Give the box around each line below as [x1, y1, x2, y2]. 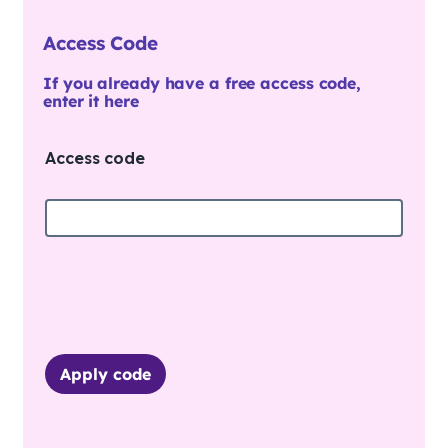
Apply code [60, 364, 151, 384]
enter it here [43, 91, 139, 112]
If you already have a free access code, [43, 73, 362, 94]
